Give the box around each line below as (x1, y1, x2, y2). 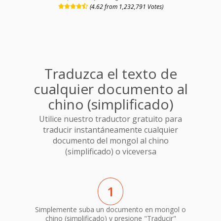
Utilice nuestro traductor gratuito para (39, 113, 182, 125)
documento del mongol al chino (52, 135, 169, 147)
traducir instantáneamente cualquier (43, 124, 178, 136)
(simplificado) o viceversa (65, 146, 156, 157)
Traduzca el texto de (44, 64, 177, 83)
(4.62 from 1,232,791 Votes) (89, 2, 163, 11)
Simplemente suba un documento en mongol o (35, 204, 186, 214)
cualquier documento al (33, 79, 188, 98)
